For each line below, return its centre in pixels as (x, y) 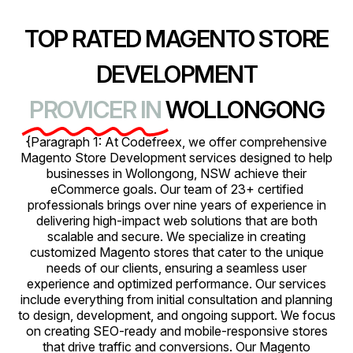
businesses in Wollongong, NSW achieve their (176, 173)
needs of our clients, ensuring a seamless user (176, 268)
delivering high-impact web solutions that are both (176, 221)
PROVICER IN (95, 110)
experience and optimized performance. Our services (176, 284)
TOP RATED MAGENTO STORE (176, 39)
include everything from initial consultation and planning (176, 299)
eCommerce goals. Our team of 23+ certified (176, 189)
